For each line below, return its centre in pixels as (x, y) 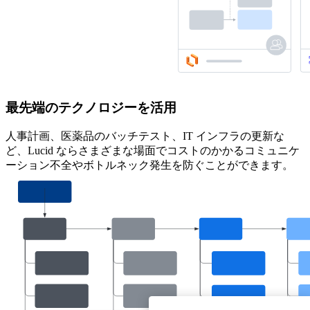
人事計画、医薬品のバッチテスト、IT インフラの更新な (145, 136)
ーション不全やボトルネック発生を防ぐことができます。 (149, 165)
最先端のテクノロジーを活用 (91, 107)
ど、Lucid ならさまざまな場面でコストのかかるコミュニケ (153, 151)
